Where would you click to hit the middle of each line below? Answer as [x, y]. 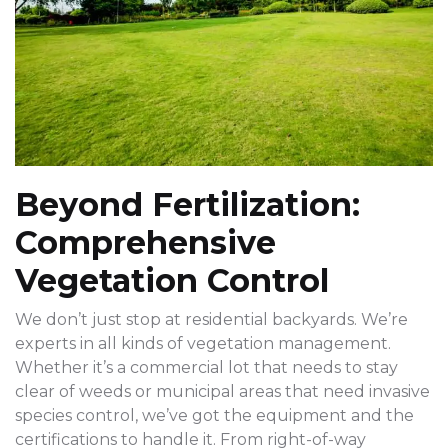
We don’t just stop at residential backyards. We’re [211, 320]
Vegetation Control [172, 281]
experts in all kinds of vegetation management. [203, 344]
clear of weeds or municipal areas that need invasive [222, 392]
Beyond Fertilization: [187, 205]
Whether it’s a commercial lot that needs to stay [206, 368]
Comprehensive [145, 243]
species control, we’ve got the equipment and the [214, 416]
